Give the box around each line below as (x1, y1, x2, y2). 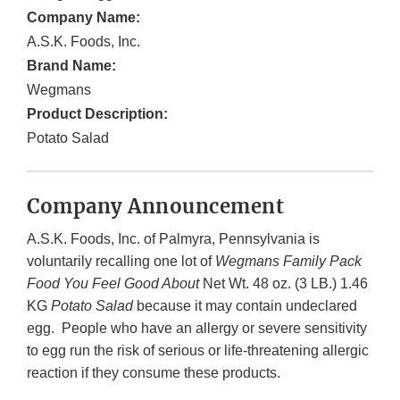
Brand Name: (27, 58, 116, 74)
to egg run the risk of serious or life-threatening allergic (27, 343, 369, 359)
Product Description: (27, 106, 168, 122)
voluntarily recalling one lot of (27, 254, 215, 270)
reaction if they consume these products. (27, 365, 280, 381)
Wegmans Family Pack (215, 254, 362, 270)
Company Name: (27, 10, 140, 26)
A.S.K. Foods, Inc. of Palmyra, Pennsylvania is (27, 231, 320, 247)
